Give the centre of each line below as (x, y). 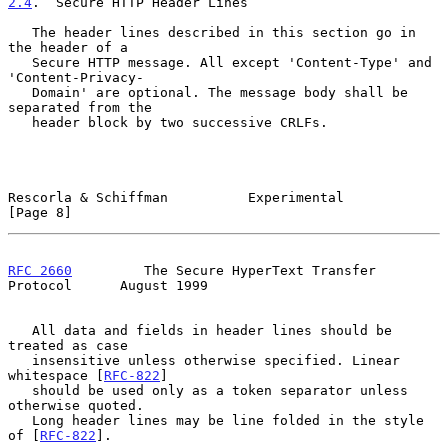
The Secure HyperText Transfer (224, 270)
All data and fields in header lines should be (20, 330)
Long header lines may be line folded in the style (20, 420)
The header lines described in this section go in (20, 32)
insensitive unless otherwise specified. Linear (20, 360)
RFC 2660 (40, 270)
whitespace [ (56, 375)
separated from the (80, 107)
